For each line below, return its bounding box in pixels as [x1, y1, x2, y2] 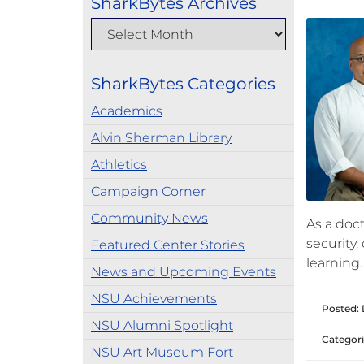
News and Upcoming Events [91, 264, 276, 279]
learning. [306, 255, 362, 271]
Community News [91, 210, 208, 226]
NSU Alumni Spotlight [91, 318, 233, 333]
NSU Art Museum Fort [91, 344, 233, 360]
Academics [91, 103, 162, 119]
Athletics [91, 157, 147, 172]
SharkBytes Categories [91, 74, 275, 93]
